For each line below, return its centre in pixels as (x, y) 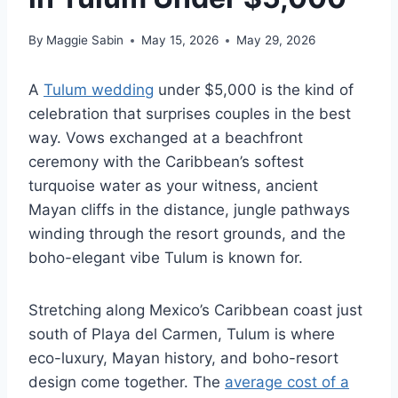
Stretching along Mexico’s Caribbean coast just (195, 310)
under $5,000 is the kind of (254, 90)
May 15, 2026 (180, 40)
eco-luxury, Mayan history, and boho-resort (183, 358)
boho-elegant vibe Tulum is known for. (166, 258)
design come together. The (127, 382)
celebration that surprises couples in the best (190, 114)
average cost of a (287, 382)
